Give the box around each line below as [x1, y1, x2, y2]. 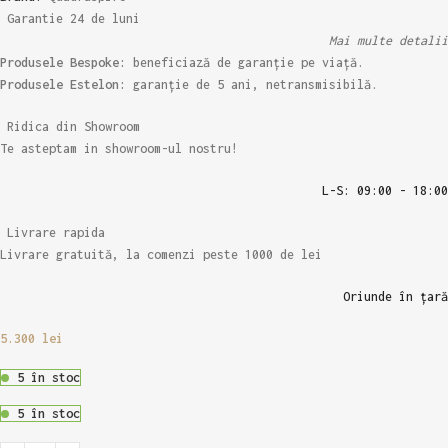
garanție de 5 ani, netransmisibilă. [126, 77, 378, 93]
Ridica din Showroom [7, 119, 140, 135]
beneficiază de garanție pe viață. [126, 55, 364, 71]
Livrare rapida [7, 225, 105, 241]
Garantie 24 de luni [7, 11, 140, 27]
